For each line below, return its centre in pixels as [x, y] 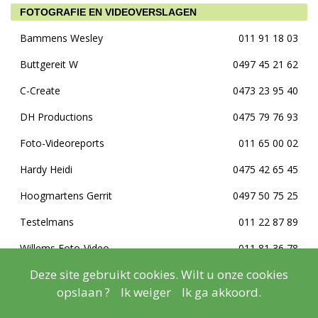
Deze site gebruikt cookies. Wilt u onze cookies [159, 274]
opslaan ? [83, 292]
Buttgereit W [49, 64]
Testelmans [47, 222]
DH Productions [56, 117]
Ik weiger [146, 292]
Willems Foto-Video [65, 248]
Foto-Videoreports [62, 143]
